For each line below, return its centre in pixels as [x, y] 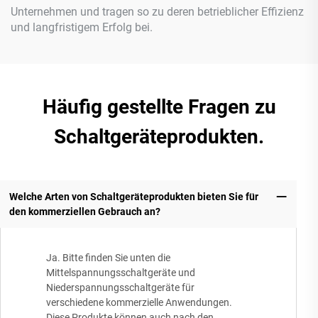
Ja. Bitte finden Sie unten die [108, 258]
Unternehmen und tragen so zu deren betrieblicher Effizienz [157, 12]
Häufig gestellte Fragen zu [159, 107]
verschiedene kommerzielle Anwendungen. [139, 303]
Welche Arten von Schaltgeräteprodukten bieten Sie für [133, 196]
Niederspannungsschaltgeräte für [120, 288]
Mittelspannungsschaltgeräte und [121, 273]
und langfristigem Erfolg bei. [82, 28]
